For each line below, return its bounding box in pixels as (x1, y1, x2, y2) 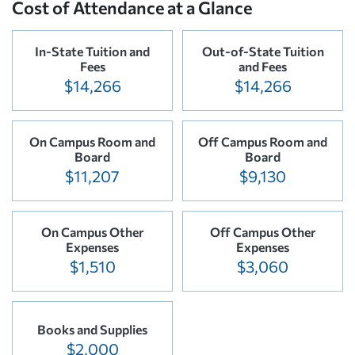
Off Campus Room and (198, 133, 327, 149)
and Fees (239, 58, 287, 74)
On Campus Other (40, 223, 144, 239)
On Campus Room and (29, 133, 155, 149)
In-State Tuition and (35, 43, 150, 59)
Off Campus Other (209, 223, 316, 239)
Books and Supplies (37, 322, 147, 338)
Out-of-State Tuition (201, 43, 324, 59)
